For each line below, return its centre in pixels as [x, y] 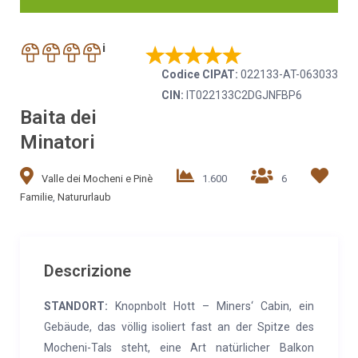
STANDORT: [76, 306]
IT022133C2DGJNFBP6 [243, 95]
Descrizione [88, 271]
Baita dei [58, 117]
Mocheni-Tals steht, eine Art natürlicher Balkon [179, 348]
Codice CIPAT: [200, 74]
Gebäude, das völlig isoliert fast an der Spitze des [179, 327]
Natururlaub [84, 197]
